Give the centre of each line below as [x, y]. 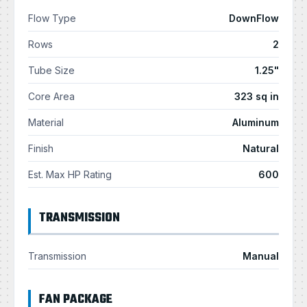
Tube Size [51, 70]
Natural [261, 148]
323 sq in [257, 96]
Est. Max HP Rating [70, 174]
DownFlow [254, 18]
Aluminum [256, 122]
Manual [261, 256]
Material [46, 122]
